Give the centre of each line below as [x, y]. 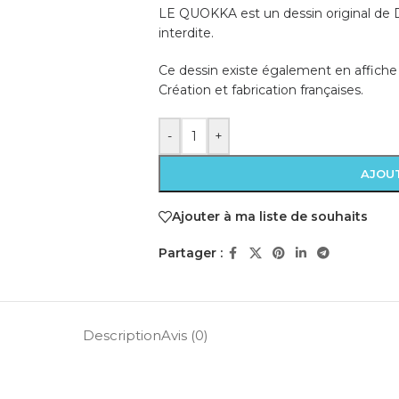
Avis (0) [184, 335]
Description [122, 335]
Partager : [190, 253]
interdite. [186, 33]
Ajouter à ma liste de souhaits [269, 217]
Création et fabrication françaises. [261, 90]
